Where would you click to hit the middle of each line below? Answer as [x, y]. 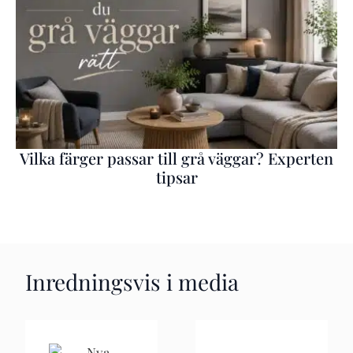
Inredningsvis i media [132, 282]
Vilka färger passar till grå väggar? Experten [176, 158]
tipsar [176, 177]
